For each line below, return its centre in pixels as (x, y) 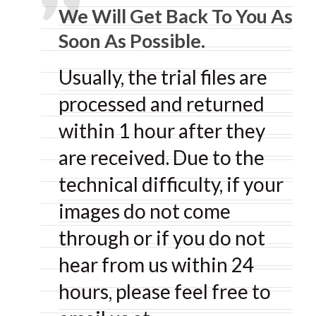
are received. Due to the (162, 157)
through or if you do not (162, 238)
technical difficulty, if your (171, 184)
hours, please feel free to (165, 291)
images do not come (145, 211)
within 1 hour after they (162, 130)
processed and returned (162, 104)
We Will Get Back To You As (176, 16)
